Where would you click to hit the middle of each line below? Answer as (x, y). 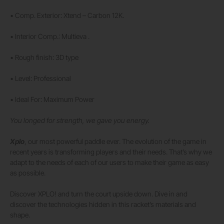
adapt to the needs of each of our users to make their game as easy (109, 162)
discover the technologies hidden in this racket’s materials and (103, 204)
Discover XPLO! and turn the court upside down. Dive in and (99, 194)
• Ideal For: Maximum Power (52, 99)
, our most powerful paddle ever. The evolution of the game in (115, 141)
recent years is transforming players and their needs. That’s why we (111, 152)
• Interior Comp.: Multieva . (50, 36)
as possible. (28, 173)
